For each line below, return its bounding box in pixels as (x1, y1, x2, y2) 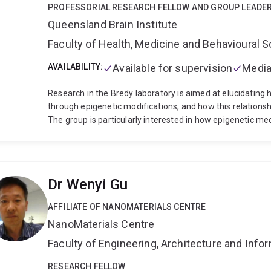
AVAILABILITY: (48, 62, 103, 72)
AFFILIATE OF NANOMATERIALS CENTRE (48, 202, 206, 212)
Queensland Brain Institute (48, 18, 178, 31)
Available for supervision (113, 62, 233, 75)
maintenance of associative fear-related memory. (48, 142, 243, 152)
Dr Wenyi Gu (48, 176, 128, 194)
